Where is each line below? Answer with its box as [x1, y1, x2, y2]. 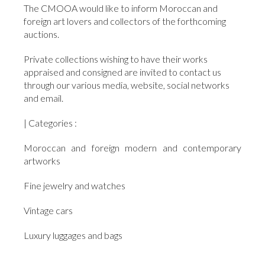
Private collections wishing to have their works [24, 53, 208, 65]
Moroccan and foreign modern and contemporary [24, 142, 241, 154]
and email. [24, 92, 63, 104]
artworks [24, 155, 60, 167]
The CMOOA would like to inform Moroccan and [24, 2, 218, 14]
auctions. [24, 28, 59, 40]
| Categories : [24, 117, 77, 129]
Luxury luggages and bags [24, 230, 122, 241]
